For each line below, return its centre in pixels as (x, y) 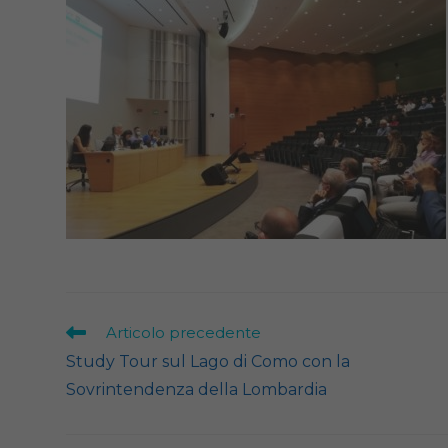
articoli (88, 368)
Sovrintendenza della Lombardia (197, 389)
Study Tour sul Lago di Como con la (208, 361)
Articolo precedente (184, 332)
